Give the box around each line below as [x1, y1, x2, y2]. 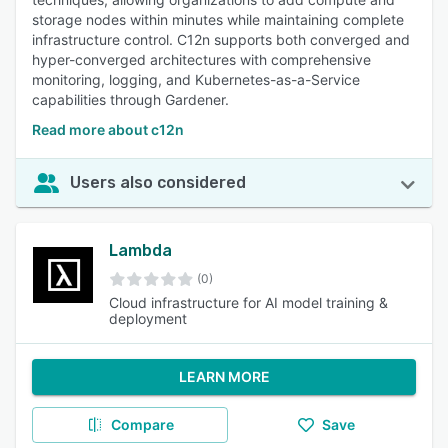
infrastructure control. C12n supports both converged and [32, 31, 410, 48]
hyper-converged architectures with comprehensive [32, 51, 371, 68]
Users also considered [70, 173, 246, 192]
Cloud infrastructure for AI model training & [109, 294, 389, 311]
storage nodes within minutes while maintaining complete [32, 11, 404, 28]
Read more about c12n [32, 121, 184, 138]
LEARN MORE [178, 368, 270, 385]
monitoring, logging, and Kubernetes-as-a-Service [32, 71, 360, 88]
